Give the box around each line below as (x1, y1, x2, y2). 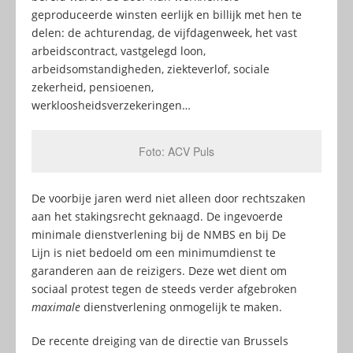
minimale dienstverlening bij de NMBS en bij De (32, 227, 286, 243)
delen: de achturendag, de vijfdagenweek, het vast (32, 24, 297, 40)
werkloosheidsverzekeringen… (32, 97, 191, 113)
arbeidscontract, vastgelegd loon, (32, 43, 206, 58)
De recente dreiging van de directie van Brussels (32, 333, 288, 349)
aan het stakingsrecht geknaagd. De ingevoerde (32, 209, 283, 225)
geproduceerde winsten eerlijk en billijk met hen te (32, 6, 302, 22)
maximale (32, 299, 80, 315)
